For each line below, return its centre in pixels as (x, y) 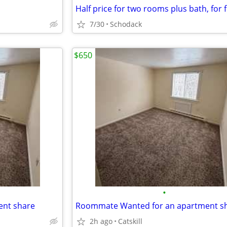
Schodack (126, 24)
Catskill (130, 221)
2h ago (101, 221)
